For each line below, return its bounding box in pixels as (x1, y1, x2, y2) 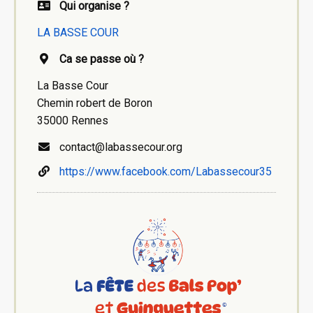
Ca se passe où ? (59, 52, 144, 66)
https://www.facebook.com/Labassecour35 (59, 164, 272, 178)
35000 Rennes (37, 113, 108, 127)
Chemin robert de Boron (37, 96, 152, 110)
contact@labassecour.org (51, 140, 182, 154)
